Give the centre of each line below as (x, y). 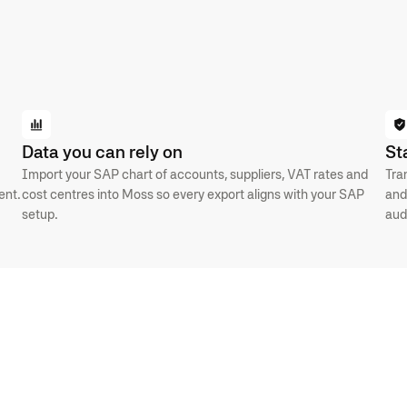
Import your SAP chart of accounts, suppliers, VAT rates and (195, 174)
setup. (40, 213)
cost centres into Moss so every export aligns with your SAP (193, 194)
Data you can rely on (102, 151)
